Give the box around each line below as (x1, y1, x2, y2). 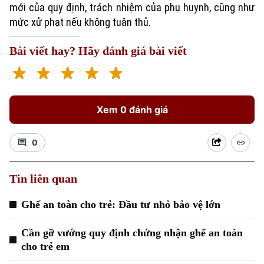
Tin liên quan (9, 172, 77, 185)
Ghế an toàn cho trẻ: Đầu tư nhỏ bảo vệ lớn (21, 199, 220, 210)
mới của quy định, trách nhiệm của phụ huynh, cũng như (9, 1, 255, 14)
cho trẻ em (21, 240, 70, 252)
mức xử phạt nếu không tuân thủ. (9, 16, 151, 28)
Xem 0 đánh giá (96, 104, 168, 115)
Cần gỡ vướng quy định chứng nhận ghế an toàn (21, 227, 243, 239)
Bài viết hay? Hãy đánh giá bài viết (9, 44, 187, 57)
